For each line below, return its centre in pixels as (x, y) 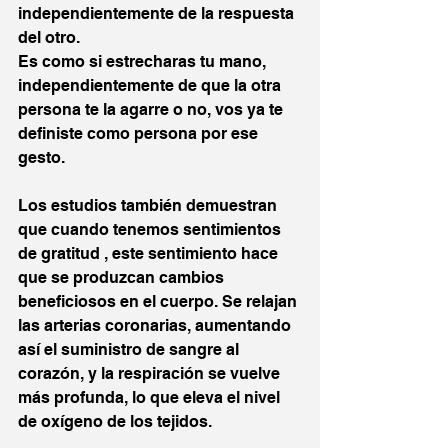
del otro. (49, 38)
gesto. (41, 158)
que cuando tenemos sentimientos (151, 230)
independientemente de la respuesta (158, 14)
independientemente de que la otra (151, 86)
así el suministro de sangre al (130, 350)
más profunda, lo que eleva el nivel (151, 398)
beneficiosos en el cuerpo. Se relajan (159, 302)
